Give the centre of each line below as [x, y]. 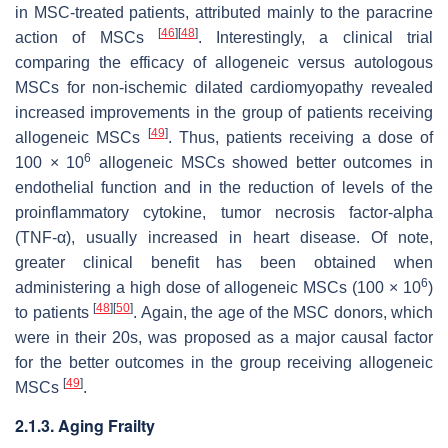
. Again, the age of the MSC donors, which [283, 312]
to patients [54, 312]
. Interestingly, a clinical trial [315, 37]
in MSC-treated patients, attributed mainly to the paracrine [224, 12]
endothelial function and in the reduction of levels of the [224, 187]
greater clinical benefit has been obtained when [224, 262]
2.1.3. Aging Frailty [85, 425]
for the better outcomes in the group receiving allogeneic [224, 362]
